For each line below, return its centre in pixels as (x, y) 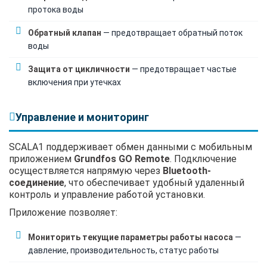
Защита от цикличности (79, 69)
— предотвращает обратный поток (172, 32)
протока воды (56, 9)
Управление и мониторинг (82, 117)
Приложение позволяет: (63, 212)
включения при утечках (74, 82)
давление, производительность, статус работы (123, 250)
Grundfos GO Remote (122, 159)
